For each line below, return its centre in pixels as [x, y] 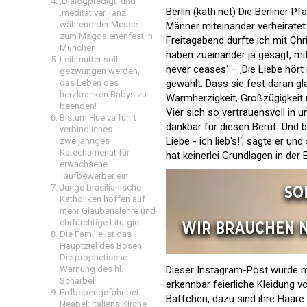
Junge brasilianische [100, 187]
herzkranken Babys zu [103, 94]
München [78, 48]
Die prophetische [94, 257]
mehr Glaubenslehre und [108, 211]
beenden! [78, 106]
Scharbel [77, 281]
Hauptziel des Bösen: [102, 246]
